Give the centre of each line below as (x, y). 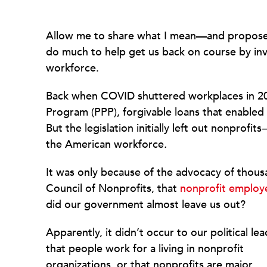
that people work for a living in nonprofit (145, 249)
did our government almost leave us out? (146, 204)
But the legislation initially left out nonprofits (154, 128)
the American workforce (105, 144)
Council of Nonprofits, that (113, 188)
